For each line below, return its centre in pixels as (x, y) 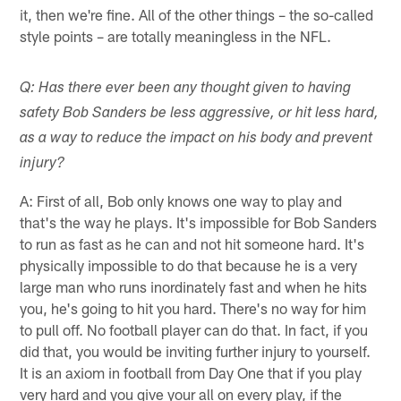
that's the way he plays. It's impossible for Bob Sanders (199, 222)
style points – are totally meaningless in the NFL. (176, 35)
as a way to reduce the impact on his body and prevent (196, 139)
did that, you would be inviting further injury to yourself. (196, 350)
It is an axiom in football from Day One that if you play (191, 372)
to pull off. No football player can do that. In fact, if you (194, 329)
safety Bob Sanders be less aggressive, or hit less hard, (200, 114)
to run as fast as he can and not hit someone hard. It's (192, 243)
